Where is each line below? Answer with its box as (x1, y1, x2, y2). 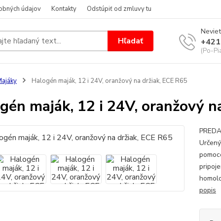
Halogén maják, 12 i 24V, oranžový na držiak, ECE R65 (30, 76, 187, 85)
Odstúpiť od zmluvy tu (87, 4, 151, 13)
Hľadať (118, 35, 144, 46)
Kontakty (51, 4, 76, 13)
